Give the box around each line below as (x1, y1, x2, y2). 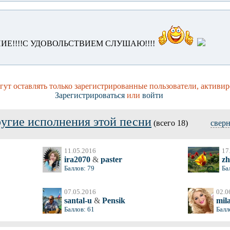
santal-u (64, 196, 92, 205)
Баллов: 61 (64, 205, 94, 213)
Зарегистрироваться (55, 91, 125, 100)
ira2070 (64, 155, 90, 164)
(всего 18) (151, 119, 210, 127)
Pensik (100, 196, 125, 205)
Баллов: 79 (64, 164, 94, 172)
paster (99, 155, 122, 164)
